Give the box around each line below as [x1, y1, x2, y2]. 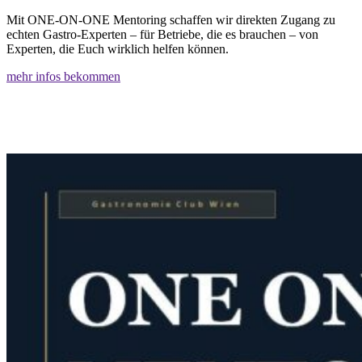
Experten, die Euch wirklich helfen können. [6, 42, 229, 57]
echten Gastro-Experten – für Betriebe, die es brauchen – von [6, 27, 318, 42]
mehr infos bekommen [6, 69, 120, 84]
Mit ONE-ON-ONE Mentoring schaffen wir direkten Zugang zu [6, 13, 335, 27]
